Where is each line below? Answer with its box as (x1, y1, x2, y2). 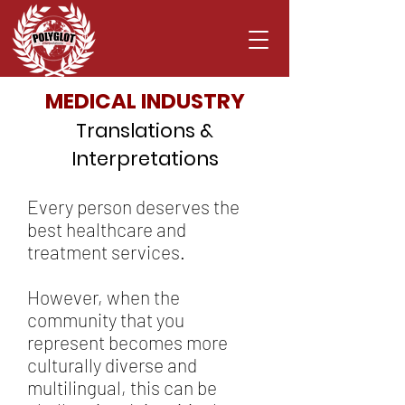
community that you (27, 308, 184, 331)
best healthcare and (27, 218, 186, 240)
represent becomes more (27, 331, 228, 353)
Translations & (76, 118, 213, 144)
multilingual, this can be (27, 376, 217, 399)
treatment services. (27, 240, 185, 263)
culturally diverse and (27, 353, 197, 376)
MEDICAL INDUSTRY (44, 87, 245, 116)
